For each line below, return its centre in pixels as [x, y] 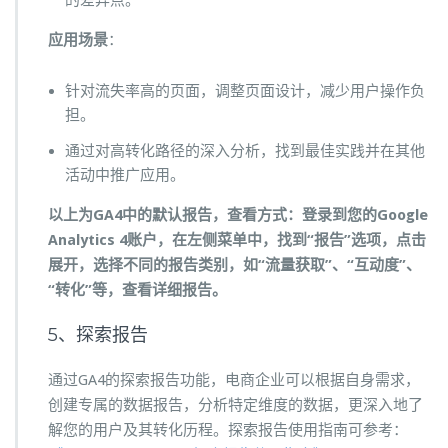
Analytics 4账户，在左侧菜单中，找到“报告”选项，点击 [237, 240]
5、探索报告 [98, 335]
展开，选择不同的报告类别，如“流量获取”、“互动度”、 [234, 265]
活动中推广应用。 [125, 175]
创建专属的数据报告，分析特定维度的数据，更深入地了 [235, 405]
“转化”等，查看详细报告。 [137, 290]
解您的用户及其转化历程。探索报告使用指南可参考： [228, 430]
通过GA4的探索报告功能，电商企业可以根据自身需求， [234, 380]
